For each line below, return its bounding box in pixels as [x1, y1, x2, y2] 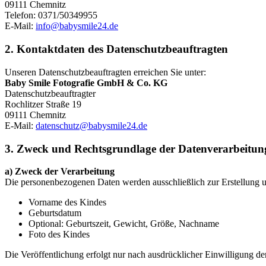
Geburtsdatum [28, 208, 81, 218]
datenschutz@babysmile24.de [36, 120, 147, 131]
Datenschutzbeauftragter [5, 88, 96, 99]
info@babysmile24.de [36, 21, 118, 31]
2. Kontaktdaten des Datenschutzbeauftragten [5, 43, 228, 56]
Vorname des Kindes [28, 197, 106, 208]
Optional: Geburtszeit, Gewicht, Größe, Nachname [28, 218, 219, 229]
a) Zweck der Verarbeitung [5, 166, 115, 177]
